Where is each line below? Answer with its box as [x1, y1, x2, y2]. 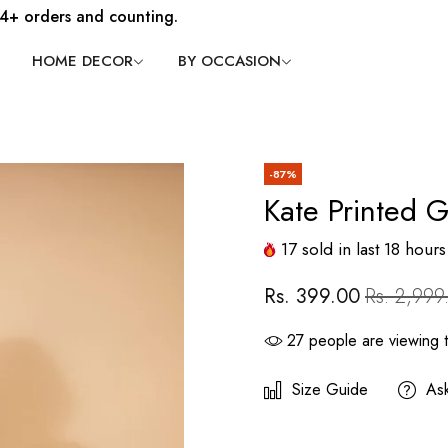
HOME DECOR [32, 50, 133, 72]
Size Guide [292, 378, 368, 401]
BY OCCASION [178, 50, 281, 72]
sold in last [297, 237, 384, 261]
